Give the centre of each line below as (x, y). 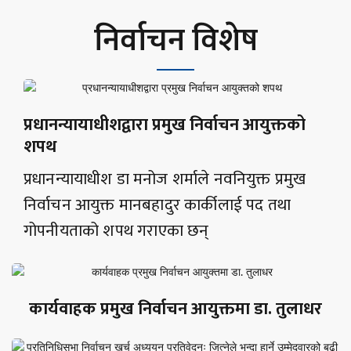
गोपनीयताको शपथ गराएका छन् (116, 231)
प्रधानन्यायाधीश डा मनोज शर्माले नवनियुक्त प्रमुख (165, 179)
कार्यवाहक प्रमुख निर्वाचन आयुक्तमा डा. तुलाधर (175, 309)
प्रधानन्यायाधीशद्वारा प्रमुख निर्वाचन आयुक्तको (165, 125)
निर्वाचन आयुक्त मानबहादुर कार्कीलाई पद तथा (157, 205)
